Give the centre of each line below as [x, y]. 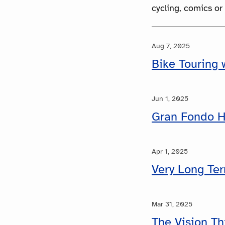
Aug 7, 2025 [171, 46]
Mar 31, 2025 [172, 204]
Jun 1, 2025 [170, 98]
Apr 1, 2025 [170, 151]
